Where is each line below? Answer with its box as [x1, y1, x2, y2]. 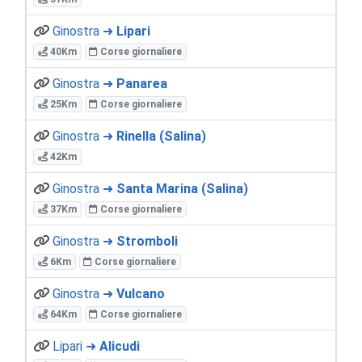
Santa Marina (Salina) [116, 180, 248, 196]
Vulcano [116, 285, 165, 301]
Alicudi [99, 338, 140, 354]
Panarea [116, 75, 167, 91]
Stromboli [116, 233, 178, 249]
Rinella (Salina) [116, 128, 206, 144]
